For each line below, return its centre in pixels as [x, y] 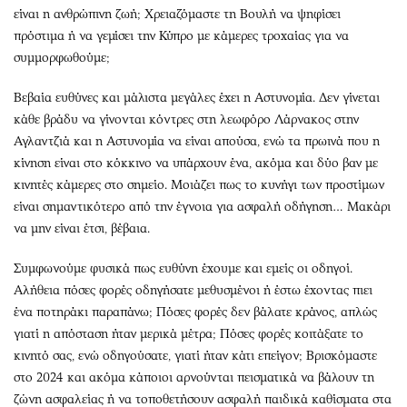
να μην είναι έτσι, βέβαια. [82, 228]
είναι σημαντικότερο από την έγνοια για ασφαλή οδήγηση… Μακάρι [202, 207]
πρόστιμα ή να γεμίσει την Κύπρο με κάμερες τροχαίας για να [181, 36]
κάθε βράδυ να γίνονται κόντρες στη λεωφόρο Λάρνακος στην [186, 119]
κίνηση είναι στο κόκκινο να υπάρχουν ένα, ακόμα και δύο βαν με [196, 163]
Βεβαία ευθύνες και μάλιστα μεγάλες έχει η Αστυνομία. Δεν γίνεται [197, 98]
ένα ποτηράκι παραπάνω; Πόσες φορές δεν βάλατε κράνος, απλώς [195, 312]
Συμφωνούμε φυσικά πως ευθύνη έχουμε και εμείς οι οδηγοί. [183, 268]
